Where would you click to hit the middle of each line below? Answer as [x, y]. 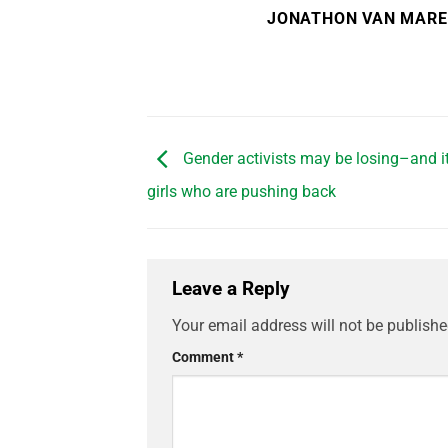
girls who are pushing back [241, 191]
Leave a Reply [233, 288]
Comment [204, 358]
